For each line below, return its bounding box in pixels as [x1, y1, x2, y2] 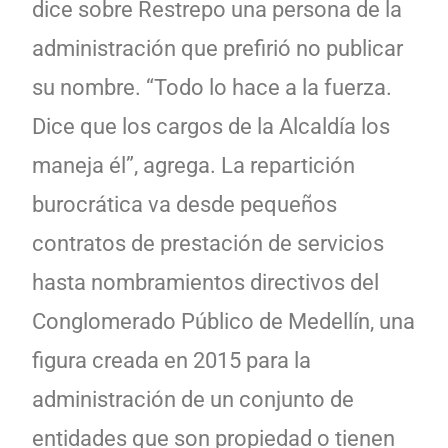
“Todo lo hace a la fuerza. [141, 74, 392, 100]
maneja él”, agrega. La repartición [32, 152, 355, 178]
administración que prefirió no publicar [32, 35, 403, 61]
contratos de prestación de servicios [32, 230, 384, 256]
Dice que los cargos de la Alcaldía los [32, 113, 390, 139]
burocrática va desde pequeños [32, 191, 337, 217]
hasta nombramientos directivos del [32, 269, 379, 295]
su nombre [32, 74, 135, 100]
